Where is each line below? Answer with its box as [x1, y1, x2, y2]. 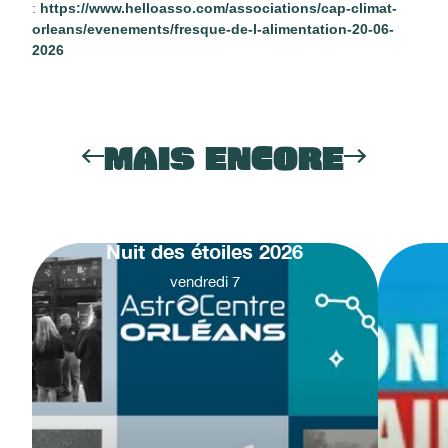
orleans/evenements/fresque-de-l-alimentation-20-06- [32, 20, 394, 37]
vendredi [169, 272, 228, 290]
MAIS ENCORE [104, 138, 344, 180]
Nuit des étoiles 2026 [106, 238, 304, 263]
